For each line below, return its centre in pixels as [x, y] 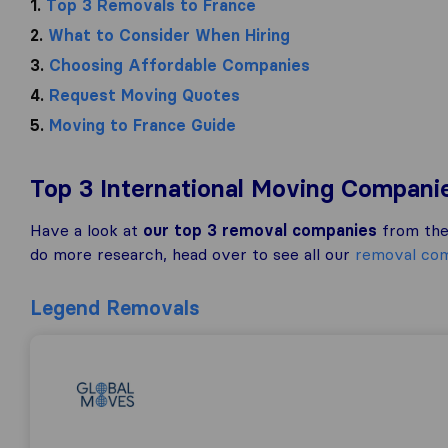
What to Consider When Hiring [166, 35]
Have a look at [86, 230]
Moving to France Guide [140, 125]
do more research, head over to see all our [192, 254]
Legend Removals [115, 308]
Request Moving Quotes [142, 95]
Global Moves [95, 366]
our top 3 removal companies [260, 230]
